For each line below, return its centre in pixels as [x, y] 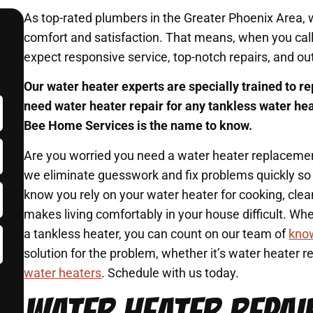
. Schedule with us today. [170, 272]
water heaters [63, 272]
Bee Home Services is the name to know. [138, 126]
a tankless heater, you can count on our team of [156, 233]
